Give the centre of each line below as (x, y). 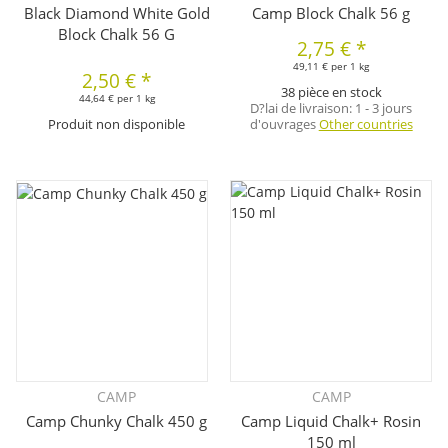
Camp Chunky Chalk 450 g (117, 420)
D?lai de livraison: (303, 108)
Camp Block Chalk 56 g (331, 13)
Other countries (365, 124)
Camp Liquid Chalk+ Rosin (331, 420)
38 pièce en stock (331, 92)
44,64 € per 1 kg (116, 98)
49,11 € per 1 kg (331, 66)
